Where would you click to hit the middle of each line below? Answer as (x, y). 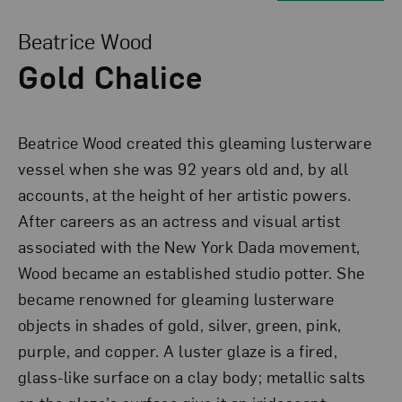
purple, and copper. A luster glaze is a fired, (178, 351)
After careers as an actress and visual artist (179, 221)
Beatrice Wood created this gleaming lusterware (195, 143)
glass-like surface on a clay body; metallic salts (192, 377)
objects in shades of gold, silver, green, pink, (179, 325)
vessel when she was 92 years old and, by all (183, 169)
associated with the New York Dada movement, (189, 247)
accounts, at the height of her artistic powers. (184, 195)
